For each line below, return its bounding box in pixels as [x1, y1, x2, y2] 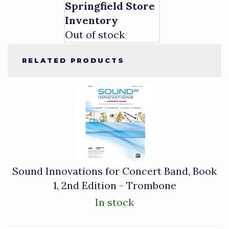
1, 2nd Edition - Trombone [53, 179, 176, 192]
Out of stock [64, 28, 125, 41]
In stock [95, 196, 134, 209]
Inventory [64, 13, 118, 27]
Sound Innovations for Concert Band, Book [12, 165, 217, 177]
